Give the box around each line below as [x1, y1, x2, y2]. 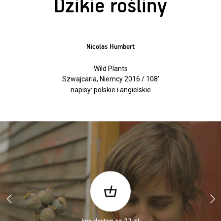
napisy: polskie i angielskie [70, 85, 151, 94]
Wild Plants [93, 64, 128, 73]
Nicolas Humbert [86, 42, 135, 51]
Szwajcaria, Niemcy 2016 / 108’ [62, 75, 159, 83]
